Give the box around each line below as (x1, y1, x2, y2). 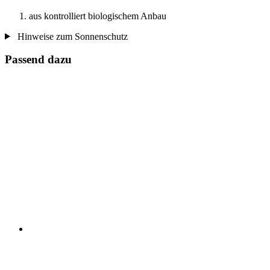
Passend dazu (5, 53, 72, 66)
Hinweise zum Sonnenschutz (14, 31, 128, 42)
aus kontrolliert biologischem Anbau (29, 10, 166, 21)
